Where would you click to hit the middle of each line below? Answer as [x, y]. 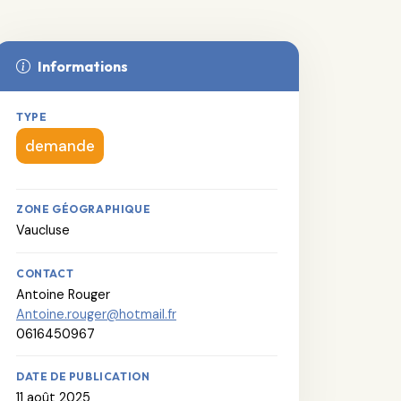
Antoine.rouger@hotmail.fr [96, 314]
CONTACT [45, 273]
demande [60, 145]
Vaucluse [43, 230]
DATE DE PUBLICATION [83, 376]
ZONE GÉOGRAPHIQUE [84, 209]
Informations [83, 66]
